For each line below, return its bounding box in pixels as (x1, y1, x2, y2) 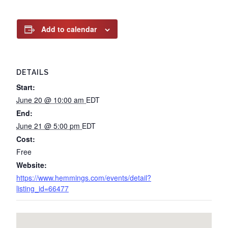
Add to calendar (41, 24, 97, 34)
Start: (16, 82, 35, 92)
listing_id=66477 (16, 183, 69, 193)
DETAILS (16, 68, 49, 76)
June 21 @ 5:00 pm (16, 121, 82, 131)
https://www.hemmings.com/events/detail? (16, 173, 151, 183)
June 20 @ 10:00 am (16, 95, 86, 105)
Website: (16, 160, 47, 170)
